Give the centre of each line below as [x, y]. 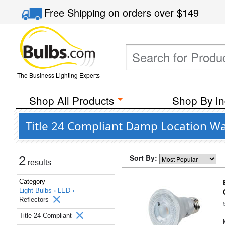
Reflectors [35, 200]
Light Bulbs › [38, 191]
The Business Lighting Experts [58, 75]
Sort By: [144, 158]
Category [32, 182]
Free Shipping [77, 12]
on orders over [143, 12]
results [38, 162]
